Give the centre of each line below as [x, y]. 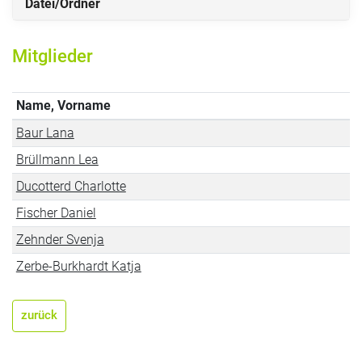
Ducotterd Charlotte [71, 186]
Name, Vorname [63, 105]
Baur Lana [45, 133]
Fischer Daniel [56, 213]
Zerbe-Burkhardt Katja [78, 266]
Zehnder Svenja [60, 240]
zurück [39, 315]
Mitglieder [53, 56]
